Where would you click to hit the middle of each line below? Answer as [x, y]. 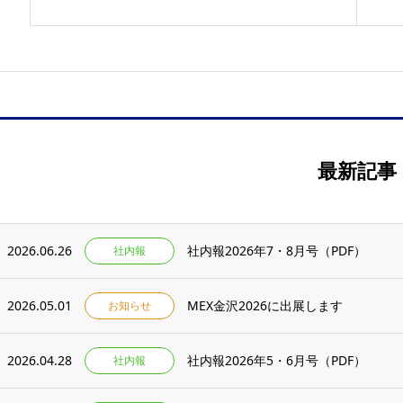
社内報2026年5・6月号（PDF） [277, 360]
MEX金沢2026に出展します [265, 305]
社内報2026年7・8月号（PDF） [277, 251]
